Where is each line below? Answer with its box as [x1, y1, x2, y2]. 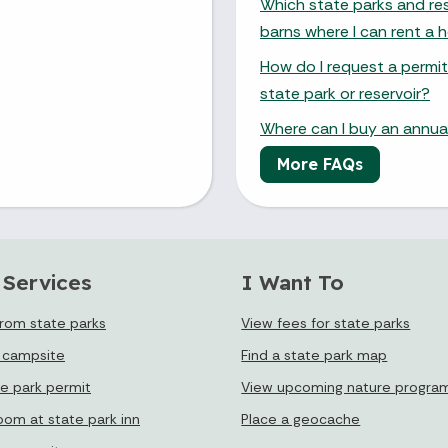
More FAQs [277, 153, 363, 174]
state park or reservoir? [260, 82, 430, 104]
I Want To [241, 268, 345, 295]
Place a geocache [241, 409, 361, 428]
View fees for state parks [241, 313, 411, 332]
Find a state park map [241, 345, 388, 364]
